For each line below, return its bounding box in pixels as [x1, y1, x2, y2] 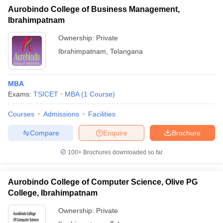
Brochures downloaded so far [82, 149, 163, 156]
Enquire [103, 128, 127, 137]
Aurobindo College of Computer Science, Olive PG [8, 178, 198, 186]
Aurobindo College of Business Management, [8, 5, 180, 13]
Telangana [110, 47, 143, 55]
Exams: [8, 90, 33, 98]
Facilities [88, 110, 115, 118]
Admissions [43, 110, 79, 118]
